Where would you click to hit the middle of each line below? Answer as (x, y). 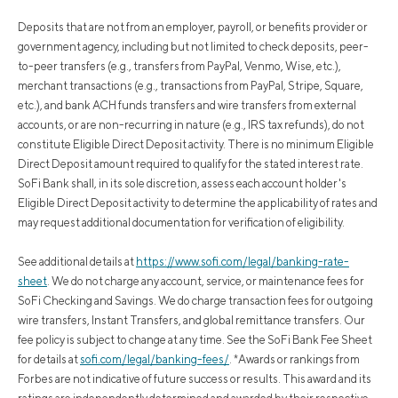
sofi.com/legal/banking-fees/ (155, 360)
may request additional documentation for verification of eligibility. (181, 223)
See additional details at (77, 262)
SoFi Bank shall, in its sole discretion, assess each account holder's (182, 184)
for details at (49, 360)
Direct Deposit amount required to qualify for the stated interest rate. (191, 164)
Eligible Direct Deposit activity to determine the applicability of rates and (198, 203)
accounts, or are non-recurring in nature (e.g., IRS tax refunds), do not (191, 125)
